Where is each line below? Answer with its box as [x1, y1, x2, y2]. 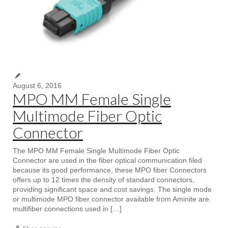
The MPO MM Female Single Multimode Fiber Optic [13, 146, 180, 155]
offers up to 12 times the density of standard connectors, [13, 175, 194, 184]
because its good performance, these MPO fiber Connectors [13, 165, 207, 174]
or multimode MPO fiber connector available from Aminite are [13, 194, 209, 203]
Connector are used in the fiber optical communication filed [13, 156, 202, 164]
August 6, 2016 [13, 81, 62, 90]
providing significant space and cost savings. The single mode [13, 185, 212, 193]
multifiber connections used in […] [13, 204, 122, 213]
